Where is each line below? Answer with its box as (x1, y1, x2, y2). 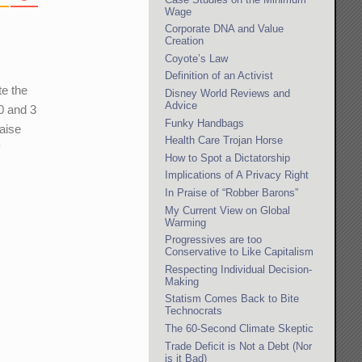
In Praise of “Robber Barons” (165, 187, 299, 199)
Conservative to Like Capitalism (165, 246, 314, 259)
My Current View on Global (165, 204, 291, 217)
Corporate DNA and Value (165, 23, 284, 36)
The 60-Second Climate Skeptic (165, 322, 314, 335)
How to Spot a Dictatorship (165, 151, 291, 164)
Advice (165, 99, 198, 112)
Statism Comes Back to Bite (165, 293, 300, 305)
